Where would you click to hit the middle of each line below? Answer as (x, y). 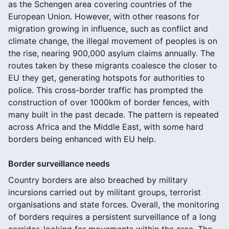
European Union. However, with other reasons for (104, 16)
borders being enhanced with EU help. (82, 139)
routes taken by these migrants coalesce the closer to (113, 65)
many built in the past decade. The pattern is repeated (113, 114)
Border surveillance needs (59, 163)
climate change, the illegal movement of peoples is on (113, 41)
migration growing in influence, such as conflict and (108, 28)
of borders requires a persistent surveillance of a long (112, 216)
